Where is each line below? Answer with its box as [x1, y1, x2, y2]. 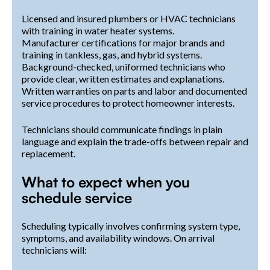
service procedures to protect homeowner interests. [22, 97, 234, 109]
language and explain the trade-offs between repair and [22, 136, 248, 148]
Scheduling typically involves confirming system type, [22, 220, 240, 232]
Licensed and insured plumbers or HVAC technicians [22, 13, 236, 25]
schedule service [22, 189, 132, 207]
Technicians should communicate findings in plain [22, 124, 222, 136]
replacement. [22, 148, 75, 160]
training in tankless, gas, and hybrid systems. [22, 49, 202, 61]
